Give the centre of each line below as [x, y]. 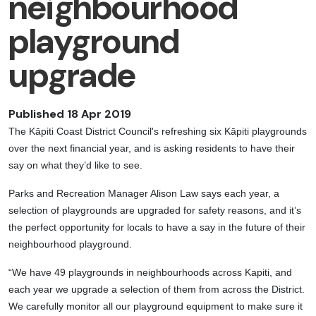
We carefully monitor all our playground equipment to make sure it [156, 306]
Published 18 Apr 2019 [70, 114]
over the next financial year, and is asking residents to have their [152, 148]
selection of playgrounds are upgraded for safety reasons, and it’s [155, 211]
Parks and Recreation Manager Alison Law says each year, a [144, 194]
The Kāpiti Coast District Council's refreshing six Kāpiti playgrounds [158, 132]
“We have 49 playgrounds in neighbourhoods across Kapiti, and [150, 273]
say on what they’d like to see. [75, 165]
